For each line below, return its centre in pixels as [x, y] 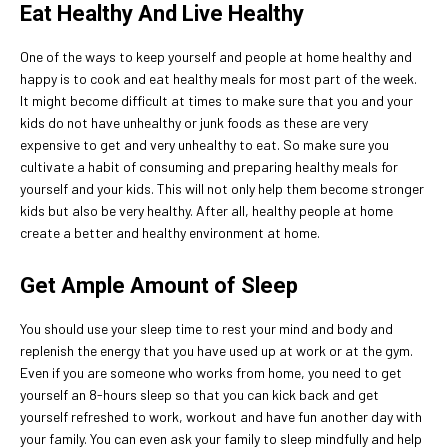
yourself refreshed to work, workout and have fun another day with [221, 416]
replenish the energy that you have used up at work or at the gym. [216, 350]
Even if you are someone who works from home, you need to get [211, 372]
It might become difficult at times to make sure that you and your [216, 100]
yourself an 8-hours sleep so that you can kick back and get [199, 394]
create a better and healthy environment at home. [170, 232]
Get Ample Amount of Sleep [159, 285]
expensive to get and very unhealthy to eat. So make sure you [204, 144]
